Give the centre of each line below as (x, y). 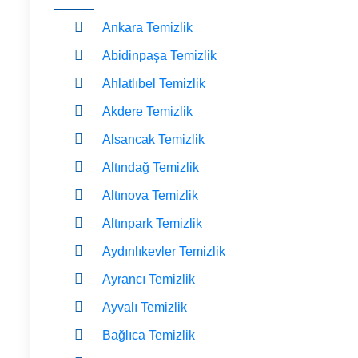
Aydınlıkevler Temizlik (164, 251)
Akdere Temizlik (147, 111)
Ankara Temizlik (147, 28)
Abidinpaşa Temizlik (159, 56)
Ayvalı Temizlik (145, 307)
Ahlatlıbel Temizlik (154, 84)
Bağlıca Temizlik (149, 335)
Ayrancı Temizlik (149, 279)
